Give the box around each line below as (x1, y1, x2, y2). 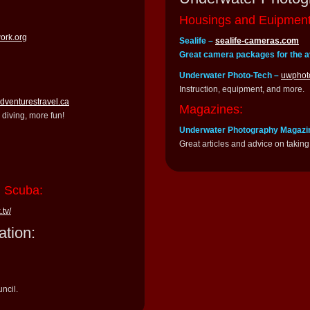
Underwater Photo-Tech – (179, 71, 281, 81)
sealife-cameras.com (215, 36, 299, 46)
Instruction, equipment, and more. (179, 84, 304, 95)
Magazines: (179, 102, 243, 117)
